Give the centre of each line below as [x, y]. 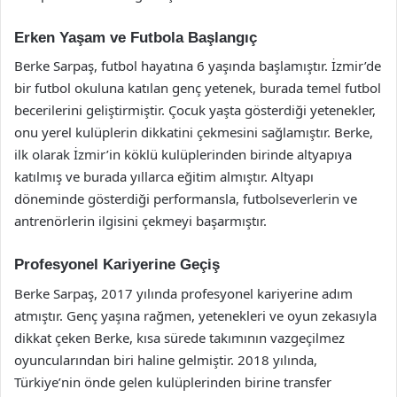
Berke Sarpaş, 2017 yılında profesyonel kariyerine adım [183, 293]
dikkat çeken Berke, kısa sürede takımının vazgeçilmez [179, 337]
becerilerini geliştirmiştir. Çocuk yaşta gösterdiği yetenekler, [195, 110]
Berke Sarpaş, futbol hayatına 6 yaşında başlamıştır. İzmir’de [198, 66]
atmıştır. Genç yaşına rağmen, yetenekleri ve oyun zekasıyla [195, 315]
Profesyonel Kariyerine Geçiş [117, 265]
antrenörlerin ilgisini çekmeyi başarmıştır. [140, 221]
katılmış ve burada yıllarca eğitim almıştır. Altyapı [164, 176]
